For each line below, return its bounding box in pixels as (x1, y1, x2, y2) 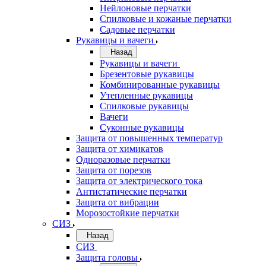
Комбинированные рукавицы (100, 80, 220, 90)
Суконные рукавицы (100, 122, 184, 132)
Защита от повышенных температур (76, 133, 223, 143)
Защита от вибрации (76, 197, 159, 207)
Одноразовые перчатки (76, 154, 170, 164)
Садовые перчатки (100, 24, 175, 34)
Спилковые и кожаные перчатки (100, 14, 232, 24)
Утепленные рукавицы (100, 90, 193, 100)
